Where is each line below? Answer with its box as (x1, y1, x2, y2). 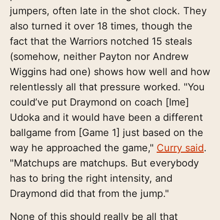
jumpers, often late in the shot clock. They (10, 4, 207, 17)
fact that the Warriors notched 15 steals (10, 35, 192, 47)
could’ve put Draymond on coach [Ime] (10, 96, 189, 108)
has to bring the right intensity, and (10, 172, 172, 184)
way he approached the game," (10, 141, 157, 154)
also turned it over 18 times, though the (10, 20, 192, 32)
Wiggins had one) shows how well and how (10, 65, 210, 78)
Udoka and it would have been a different (10, 111, 203, 123)
